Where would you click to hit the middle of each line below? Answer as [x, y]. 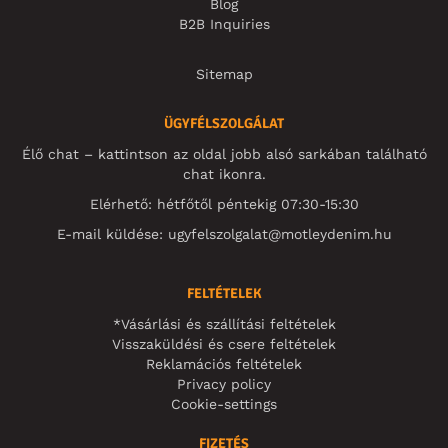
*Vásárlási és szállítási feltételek [224, 323]
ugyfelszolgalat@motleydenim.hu [279, 233]
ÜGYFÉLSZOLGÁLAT [224, 123]
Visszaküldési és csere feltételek [224, 343]
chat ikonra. [224, 173]
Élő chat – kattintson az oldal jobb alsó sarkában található [224, 153]
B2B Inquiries [224, 23]
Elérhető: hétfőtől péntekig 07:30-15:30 [224, 203]
